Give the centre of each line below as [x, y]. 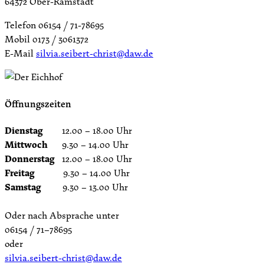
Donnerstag [30, 158]
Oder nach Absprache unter [62, 215]
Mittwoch [26, 144]
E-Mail [20, 53]
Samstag [23, 187]
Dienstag [24, 130]
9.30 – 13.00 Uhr [85, 187]
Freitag [20, 172]
